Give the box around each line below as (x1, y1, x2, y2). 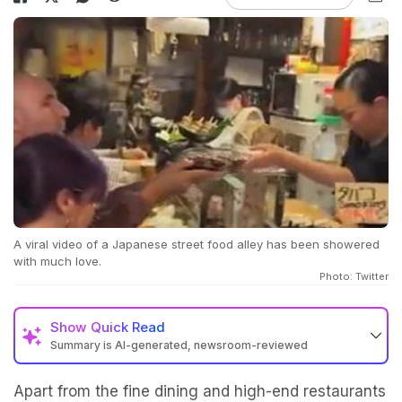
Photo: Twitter (319, 270, 389, 284)
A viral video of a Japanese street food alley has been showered (13, 237, 380, 252)
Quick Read (91, 319, 165, 336)
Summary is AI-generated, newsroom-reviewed (50, 338, 308, 353)
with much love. (13, 254, 101, 269)
